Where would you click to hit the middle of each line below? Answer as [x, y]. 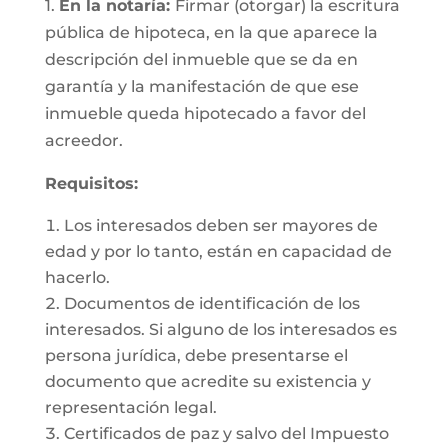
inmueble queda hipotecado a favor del [205, 113]
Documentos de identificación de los [211, 303]
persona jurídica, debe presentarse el [196, 355]
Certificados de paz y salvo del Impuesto [226, 433]
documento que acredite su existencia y [207, 381]
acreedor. [83, 140]
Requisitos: [91, 183]
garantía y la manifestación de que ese [201, 86]
